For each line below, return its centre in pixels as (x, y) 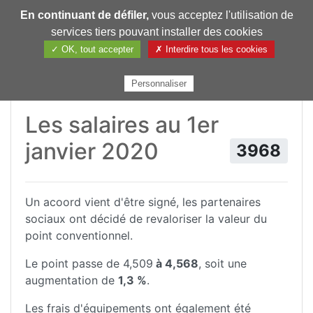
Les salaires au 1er (122, 125)
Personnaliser (159, 83)
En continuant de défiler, (84, 15)
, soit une (223, 264)
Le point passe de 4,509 (89, 264)
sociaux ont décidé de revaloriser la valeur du (146, 219)
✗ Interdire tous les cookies (211, 49)
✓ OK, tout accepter (92, 49)
